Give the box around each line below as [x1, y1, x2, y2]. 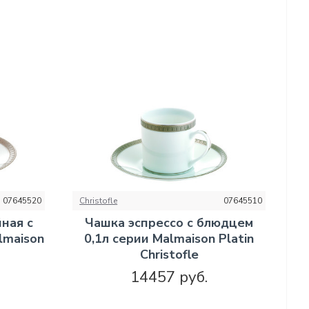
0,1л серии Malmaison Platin [84, 230, 255, 247]
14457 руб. [130, 267, 208, 288]
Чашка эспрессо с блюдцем [85, 215, 254, 231]
